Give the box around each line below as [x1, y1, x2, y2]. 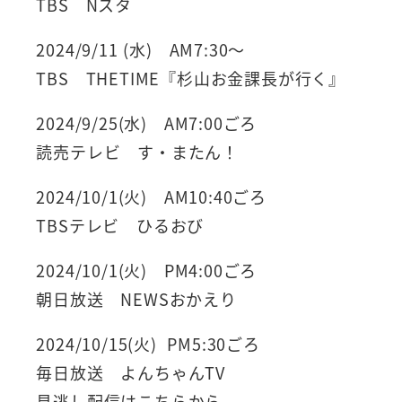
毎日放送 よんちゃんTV [36, 360, 225, 384]
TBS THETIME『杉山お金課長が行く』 [36, 66, 345, 90]
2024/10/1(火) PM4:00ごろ [36, 258, 258, 282]
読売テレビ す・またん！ [36, 139, 239, 163]
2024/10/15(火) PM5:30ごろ [36, 331, 260, 355]
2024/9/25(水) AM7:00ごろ [36, 110, 258, 135]
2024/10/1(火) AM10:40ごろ [36, 184, 267, 208]
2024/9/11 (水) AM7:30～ [36, 37, 246, 61]
